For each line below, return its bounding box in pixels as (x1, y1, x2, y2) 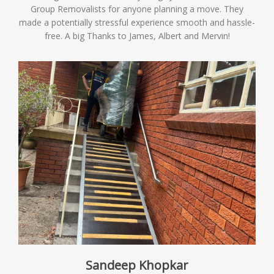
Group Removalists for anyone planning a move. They (31, 3, 243, 15)
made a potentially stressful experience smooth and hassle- (19, 17, 255, 28)
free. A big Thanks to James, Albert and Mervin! (44, 30, 230, 42)
